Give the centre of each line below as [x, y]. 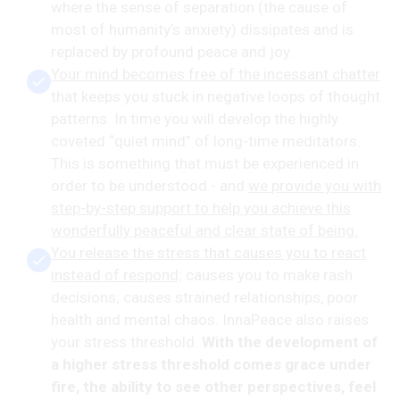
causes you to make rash [268, 275]
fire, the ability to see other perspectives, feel [214, 387]
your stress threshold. [127, 342]
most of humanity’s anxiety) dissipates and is [203, 30]
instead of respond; [117, 275]
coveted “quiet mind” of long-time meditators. [206, 142]
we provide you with [315, 186]
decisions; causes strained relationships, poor [205, 298]
